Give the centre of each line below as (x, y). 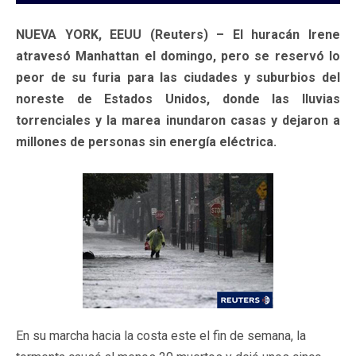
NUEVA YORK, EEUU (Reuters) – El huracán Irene (178, 34)
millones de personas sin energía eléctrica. (146, 141)
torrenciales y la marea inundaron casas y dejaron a (178, 120)
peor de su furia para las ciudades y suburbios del (178, 77)
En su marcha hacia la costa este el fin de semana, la (161, 335)
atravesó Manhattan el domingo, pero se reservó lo (178, 56)
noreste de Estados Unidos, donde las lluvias (178, 99)
